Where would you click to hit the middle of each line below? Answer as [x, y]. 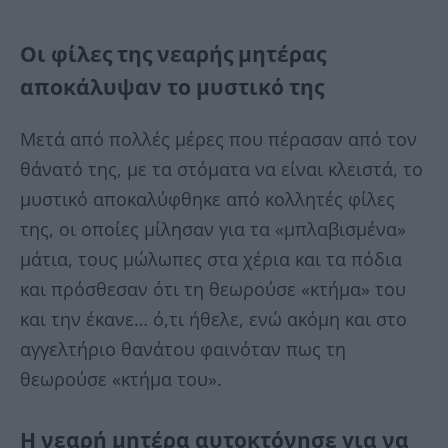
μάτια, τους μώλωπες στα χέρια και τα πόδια [211, 258]
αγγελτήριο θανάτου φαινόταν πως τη [183, 348]
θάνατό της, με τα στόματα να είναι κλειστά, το [221, 168]
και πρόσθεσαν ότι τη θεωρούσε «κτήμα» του [213, 288]
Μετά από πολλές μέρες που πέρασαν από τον [218, 138]
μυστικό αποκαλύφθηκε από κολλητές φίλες [207, 198]
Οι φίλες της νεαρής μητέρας [173, 53]
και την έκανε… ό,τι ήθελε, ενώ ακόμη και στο [213, 318]
